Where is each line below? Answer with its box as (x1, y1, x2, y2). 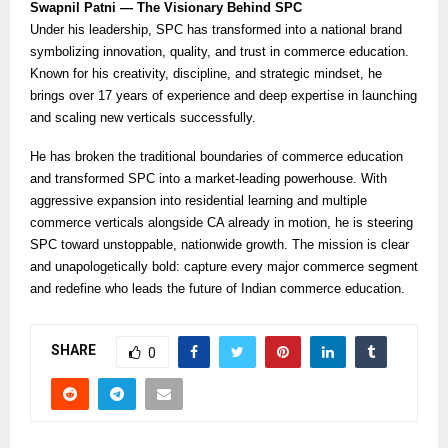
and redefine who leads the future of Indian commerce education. (30, 280, 405, 296)
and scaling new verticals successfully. (30, 109, 256, 125)
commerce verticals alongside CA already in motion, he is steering (30, 214, 413, 230)
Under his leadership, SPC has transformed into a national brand (30, 21, 402, 37)
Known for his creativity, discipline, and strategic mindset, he (30, 65, 382, 81)
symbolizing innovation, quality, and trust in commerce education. (30, 43, 409, 59)
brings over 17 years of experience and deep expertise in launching (30, 87, 417, 103)
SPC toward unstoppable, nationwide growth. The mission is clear (30, 236, 409, 252)
